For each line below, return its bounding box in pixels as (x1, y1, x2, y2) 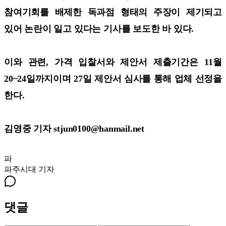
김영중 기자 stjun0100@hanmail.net (4, 123, 147, 134)
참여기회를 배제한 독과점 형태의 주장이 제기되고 (4, 7, 222, 17)
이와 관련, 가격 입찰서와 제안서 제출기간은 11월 (4, 56, 222, 67)
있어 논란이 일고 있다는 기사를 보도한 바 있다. (4, 23, 194, 34)
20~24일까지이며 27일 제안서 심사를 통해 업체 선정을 (4, 73, 222, 84)
